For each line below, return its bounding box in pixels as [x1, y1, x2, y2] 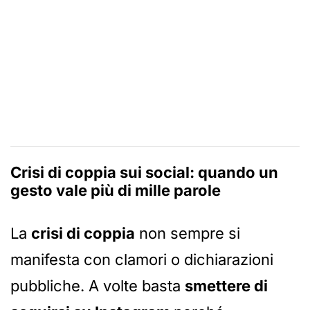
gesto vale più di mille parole [10, 181, 221, 200]
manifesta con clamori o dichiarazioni [10, 250, 273, 269]
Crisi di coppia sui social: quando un [10, 163, 278, 182]
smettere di [185, 277, 268, 295]
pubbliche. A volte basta [10, 277, 185, 295]
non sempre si [135, 224, 240, 243]
